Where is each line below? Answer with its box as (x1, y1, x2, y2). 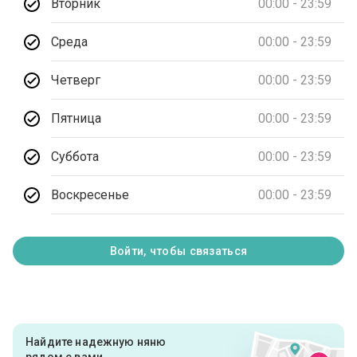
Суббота (51, 148, 100, 164)
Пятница (51, 110, 102, 126)
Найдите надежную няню (25, 335, 167, 349)
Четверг (51, 72, 101, 88)
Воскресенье (51, 186, 130, 202)
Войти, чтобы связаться (109, 245, 248, 258)
